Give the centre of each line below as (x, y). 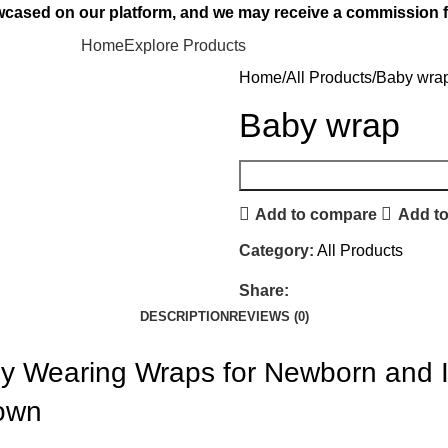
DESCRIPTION (184, 316)
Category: (276, 250)
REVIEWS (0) (268, 316)
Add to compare (316, 214)
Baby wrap (319, 125)
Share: (264, 290)
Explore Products (185, 45)
